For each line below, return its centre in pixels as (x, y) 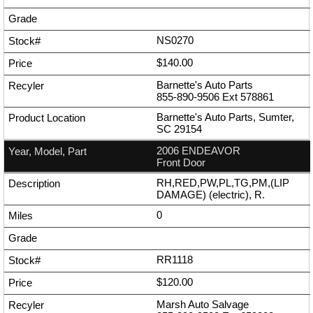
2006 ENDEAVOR (198, 151)
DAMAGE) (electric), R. (211, 195)
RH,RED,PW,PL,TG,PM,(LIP (223, 183)
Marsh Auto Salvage (203, 305)
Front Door (181, 163)
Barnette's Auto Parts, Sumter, (225, 117)
